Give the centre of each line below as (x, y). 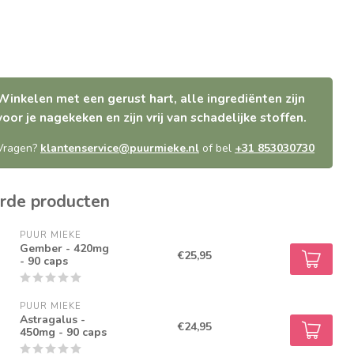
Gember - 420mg (65, 248)
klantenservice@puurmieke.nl (120, 149)
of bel (217, 149)
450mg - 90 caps (64, 332)
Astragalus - (53, 319)
